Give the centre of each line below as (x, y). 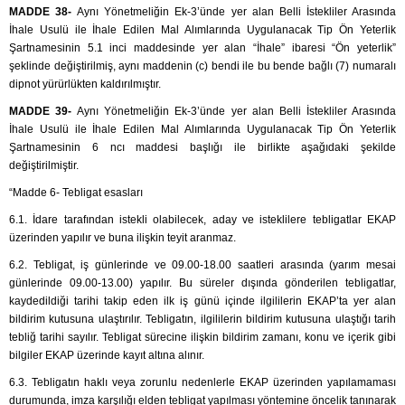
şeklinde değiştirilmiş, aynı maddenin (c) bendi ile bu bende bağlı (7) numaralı (202, 66)
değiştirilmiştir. (44, 166)
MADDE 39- (43, 112)
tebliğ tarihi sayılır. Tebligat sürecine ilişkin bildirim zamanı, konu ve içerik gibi (202, 338)
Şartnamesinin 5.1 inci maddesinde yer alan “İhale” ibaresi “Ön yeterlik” (202, 48)
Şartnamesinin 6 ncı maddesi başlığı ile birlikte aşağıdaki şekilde (202, 148)
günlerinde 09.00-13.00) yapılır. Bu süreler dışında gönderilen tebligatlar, (202, 283)
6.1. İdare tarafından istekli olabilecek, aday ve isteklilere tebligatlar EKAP (202, 220)
